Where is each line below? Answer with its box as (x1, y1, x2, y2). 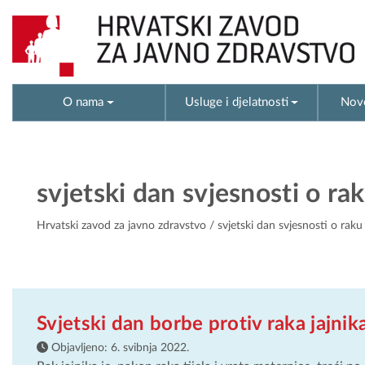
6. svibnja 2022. (111, 341, 189, 354)
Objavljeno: (48, 341, 111, 354)
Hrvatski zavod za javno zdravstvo (37, 220, 206, 232)
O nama (63, 95, 104, 108)
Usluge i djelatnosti (184, 95, 288, 108)
